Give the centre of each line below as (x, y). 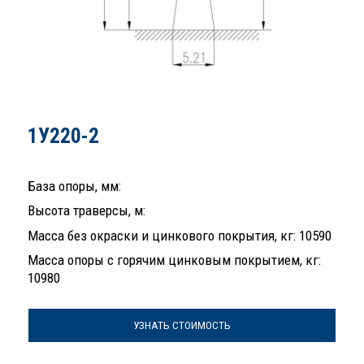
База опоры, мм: (74, 186)
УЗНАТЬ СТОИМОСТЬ (182, 325)
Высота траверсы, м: (87, 210)
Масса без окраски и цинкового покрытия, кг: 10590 (180, 235)
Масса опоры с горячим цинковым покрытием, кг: (174, 260)
